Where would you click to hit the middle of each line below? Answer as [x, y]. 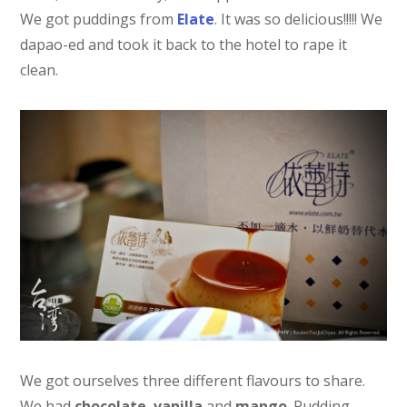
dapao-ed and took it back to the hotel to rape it [184, 44]
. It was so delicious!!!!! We [299, 19]
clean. [40, 69]
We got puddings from [99, 19]
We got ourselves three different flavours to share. [193, 380]
